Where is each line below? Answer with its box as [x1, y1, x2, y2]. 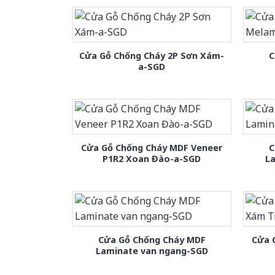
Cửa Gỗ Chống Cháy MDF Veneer [81, 142, 223, 154]
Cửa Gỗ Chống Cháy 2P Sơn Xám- [79, 50, 225, 62]
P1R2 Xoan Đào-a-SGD [103, 153, 201, 165]
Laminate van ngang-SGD [95, 245, 208, 257]
